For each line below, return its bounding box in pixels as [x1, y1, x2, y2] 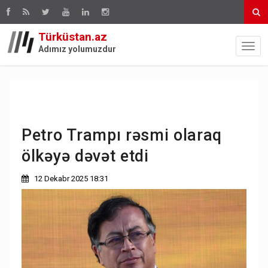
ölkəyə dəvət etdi [22, 146, 149, 166]
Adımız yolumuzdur [38, 44, 116, 54]
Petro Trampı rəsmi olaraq [22, 125, 223, 145]
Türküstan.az [38, 30, 107, 44]
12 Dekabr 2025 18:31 [32, 173, 109, 183]
